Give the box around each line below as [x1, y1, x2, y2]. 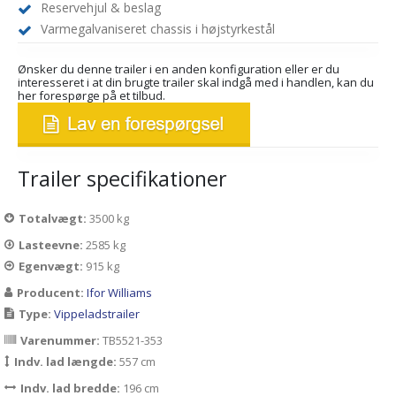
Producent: [17, 285, 87, 301]
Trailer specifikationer [18, 164, 227, 194]
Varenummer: [20, 332, 103, 349]
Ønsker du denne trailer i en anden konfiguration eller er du [18, 61, 339, 78]
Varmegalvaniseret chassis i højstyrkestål [41, 20, 275, 38]
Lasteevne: [19, 237, 86, 254]
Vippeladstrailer [54, 306, 140, 323]
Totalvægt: [19, 210, 89, 227]
